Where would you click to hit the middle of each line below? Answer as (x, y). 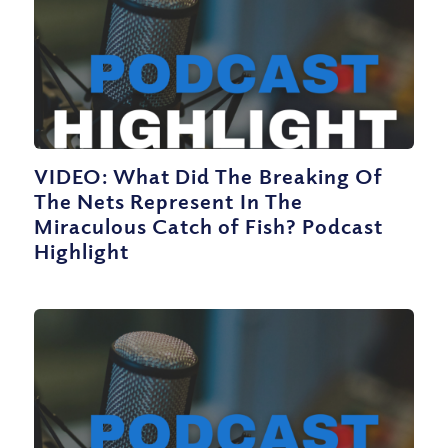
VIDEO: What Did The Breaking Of (208, 175)
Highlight (81, 250)
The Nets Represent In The (168, 200)
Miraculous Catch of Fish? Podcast (208, 225)
